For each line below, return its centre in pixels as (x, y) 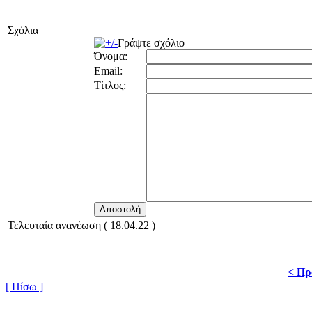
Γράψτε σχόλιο (151, 43)
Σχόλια (23, 31)
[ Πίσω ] (24, 287)
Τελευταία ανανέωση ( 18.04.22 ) (81, 226)
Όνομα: (111, 56)
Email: (108, 71)
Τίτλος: (110, 86)
